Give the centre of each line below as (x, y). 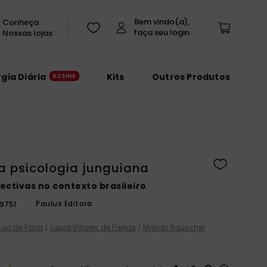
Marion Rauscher (174, 227)
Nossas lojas (27, 33)
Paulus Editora (64, 204)
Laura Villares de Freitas (93, 227)
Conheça (21, 22)
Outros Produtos (191, 77)
